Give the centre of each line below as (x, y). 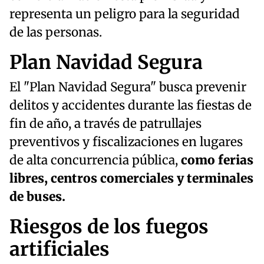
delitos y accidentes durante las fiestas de (131, 105)
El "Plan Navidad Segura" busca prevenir (128, 87)
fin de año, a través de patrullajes (105, 123)
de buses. (37, 197)
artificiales (60, 249)
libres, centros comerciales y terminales (131, 178)
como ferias (217, 160)
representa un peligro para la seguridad (125, 14)
